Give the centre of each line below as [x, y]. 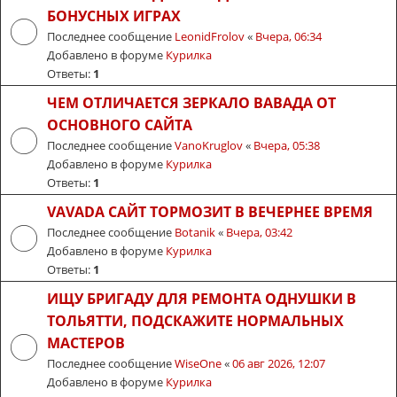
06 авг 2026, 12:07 [279, 364]
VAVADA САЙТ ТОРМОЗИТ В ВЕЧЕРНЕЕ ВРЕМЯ [210, 212]
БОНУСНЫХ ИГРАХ [114, 16]
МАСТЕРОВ [86, 343]
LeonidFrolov [210, 37]
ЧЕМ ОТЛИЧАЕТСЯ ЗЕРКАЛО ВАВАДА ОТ [191, 103]
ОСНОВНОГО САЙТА [120, 125]
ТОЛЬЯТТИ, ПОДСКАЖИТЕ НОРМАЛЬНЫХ [195, 321]
